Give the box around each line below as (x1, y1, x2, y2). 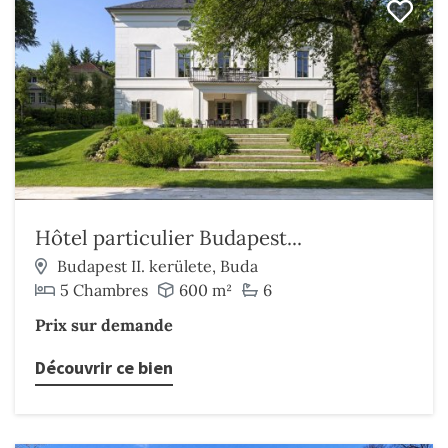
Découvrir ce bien (35, 356, 173, 379)
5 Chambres (60, 280, 148, 300)
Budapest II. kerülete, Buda (57, 256, 258, 276)
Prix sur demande (35, 315, 173, 335)
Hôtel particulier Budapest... (35, 224, 302, 251)
